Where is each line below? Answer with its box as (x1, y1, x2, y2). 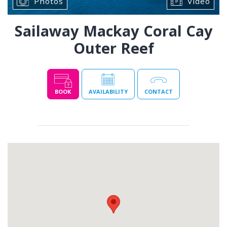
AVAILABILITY (88, 87, 128, 95)
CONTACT (144, 87, 173, 95)
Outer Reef (73, 38, 154, 58)
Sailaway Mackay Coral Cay (14, 21, 213, 41)
